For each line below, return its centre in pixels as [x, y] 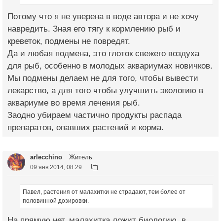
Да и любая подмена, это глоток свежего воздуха [103, 54]
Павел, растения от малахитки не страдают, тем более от [104, 192]
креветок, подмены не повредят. [69, 41]
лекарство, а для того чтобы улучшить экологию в [105, 91]
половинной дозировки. [56, 201]
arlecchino [46, 157]
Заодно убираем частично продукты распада [94, 115]
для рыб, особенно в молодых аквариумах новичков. [110, 66]
